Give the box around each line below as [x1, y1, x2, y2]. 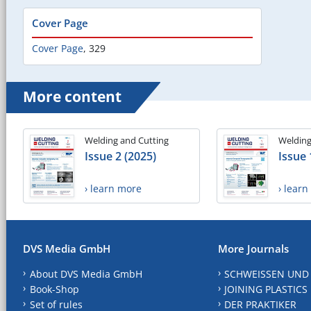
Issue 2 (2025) [85, 149, 156, 165]
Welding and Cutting [85, 134, 169, 147]
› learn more [85, 182, 142, 196]
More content [23, 87, 121, 107]
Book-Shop [29, 282, 79, 296]
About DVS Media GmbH [29, 267, 142, 280]
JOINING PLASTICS [224, 282, 308, 296]
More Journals [217, 241, 289, 255]
